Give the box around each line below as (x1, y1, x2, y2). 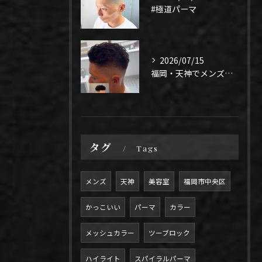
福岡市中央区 (184, 177, 226, 186)
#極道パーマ (151, 3, 196, 15)
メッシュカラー (85, 228, 135, 237)
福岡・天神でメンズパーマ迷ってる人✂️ (225, 67, 233, 79)
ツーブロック (149, 228, 190, 237)
